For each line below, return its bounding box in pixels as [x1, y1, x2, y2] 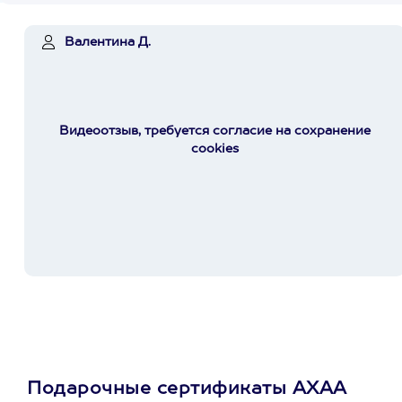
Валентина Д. [65, 36, 151, 48]
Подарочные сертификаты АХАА [27, 380, 347, 398]
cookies [191, 143, 239, 155]
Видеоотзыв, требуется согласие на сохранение [59, 125, 371, 137]
